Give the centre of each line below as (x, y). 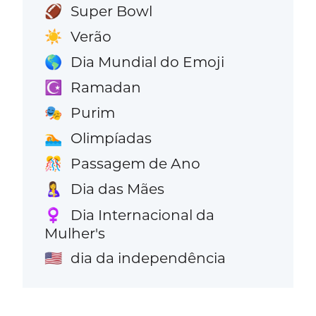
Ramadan (105, 87)
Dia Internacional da (142, 214)
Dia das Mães (117, 189)
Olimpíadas (111, 138)
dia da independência (148, 257)
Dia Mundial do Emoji (147, 62)
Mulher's (75, 233)
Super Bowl (111, 11)
